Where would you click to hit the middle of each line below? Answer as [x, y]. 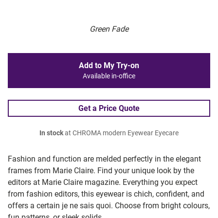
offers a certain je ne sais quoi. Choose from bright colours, [109, 206]
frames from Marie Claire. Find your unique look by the [101, 171]
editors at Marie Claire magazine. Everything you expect [103, 182]
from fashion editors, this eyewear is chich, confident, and [106, 194]
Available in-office [109, 76]
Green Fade [109, 29]
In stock [51, 133]
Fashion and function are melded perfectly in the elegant [104, 159]
